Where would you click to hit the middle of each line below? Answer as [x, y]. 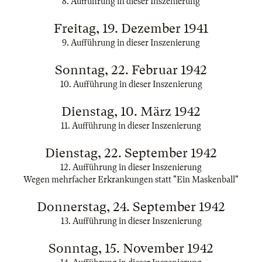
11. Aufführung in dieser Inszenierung [131, 126]
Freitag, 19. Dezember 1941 [131, 28]
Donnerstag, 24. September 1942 [131, 207]
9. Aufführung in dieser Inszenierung [131, 43]
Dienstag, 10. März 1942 [131, 111]
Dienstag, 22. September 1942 [131, 153]
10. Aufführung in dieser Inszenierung [131, 84]
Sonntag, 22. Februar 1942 [131, 70]
